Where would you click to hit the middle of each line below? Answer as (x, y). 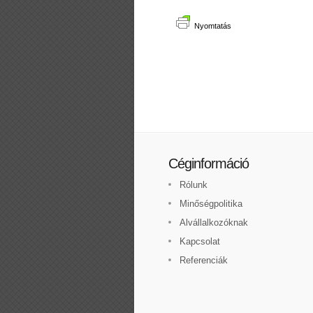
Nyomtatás (213, 26)
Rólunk (194, 185)
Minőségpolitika (211, 204)
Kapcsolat (200, 241)
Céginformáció (209, 163)
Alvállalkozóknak (214, 223)
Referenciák (204, 260)
